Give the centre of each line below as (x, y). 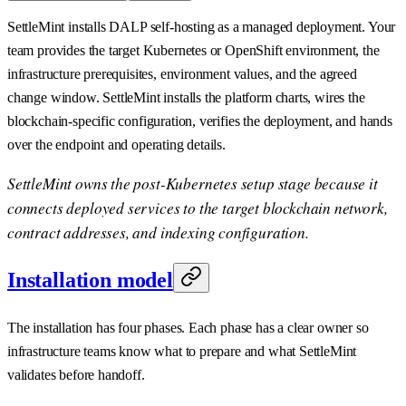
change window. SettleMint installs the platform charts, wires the (186, 98)
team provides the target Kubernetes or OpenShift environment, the (193, 51)
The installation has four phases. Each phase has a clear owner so (188, 328)
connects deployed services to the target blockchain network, (198, 208)
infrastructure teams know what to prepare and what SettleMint (182, 352)
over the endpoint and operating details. (116, 145)
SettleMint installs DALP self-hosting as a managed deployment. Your (202, 27)
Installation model (90, 280)
